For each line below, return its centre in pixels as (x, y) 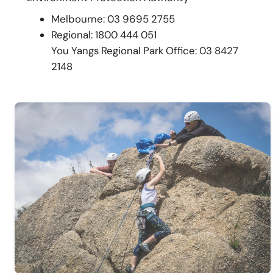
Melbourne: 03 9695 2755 (113, 19)
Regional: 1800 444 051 (104, 35)
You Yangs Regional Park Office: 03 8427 (144, 51)
